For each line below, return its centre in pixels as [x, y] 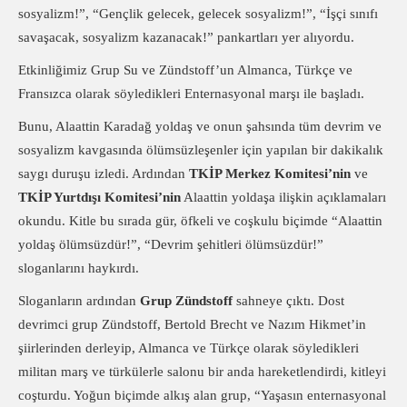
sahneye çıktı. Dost [288, 301]
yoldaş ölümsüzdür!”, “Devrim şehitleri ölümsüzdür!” [171, 244]
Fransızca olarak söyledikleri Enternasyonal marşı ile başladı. [191, 94]
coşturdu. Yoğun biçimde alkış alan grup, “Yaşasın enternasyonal [202, 395]
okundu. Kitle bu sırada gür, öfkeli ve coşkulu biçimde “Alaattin [200, 221]
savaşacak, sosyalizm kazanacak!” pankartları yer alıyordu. [186, 37]
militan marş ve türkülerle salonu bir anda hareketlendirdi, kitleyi [202, 372]
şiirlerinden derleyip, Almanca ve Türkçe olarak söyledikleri [189, 348]
